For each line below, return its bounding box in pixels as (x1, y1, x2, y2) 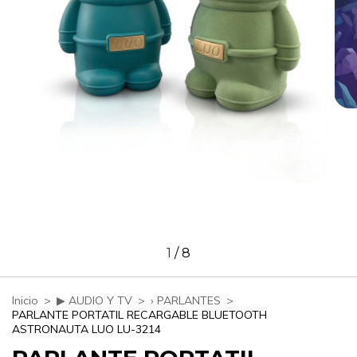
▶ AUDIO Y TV (57, 292, 132, 308)
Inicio (12, 292, 38, 308)
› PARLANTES (151, 292, 221, 308)
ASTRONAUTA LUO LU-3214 (12, 321, 161, 336)
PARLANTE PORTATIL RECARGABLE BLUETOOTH (12, 307, 267, 322)
